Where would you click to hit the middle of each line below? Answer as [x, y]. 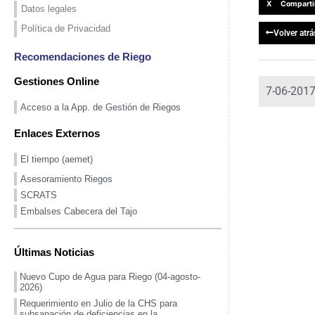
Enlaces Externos [57, 133]
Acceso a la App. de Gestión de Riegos [101, 107]
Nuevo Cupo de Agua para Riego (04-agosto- [110, 276]
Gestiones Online [57, 81]
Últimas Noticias [54, 252]
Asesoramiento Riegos [66, 179]
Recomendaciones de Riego [83, 56]
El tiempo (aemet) [57, 159]
